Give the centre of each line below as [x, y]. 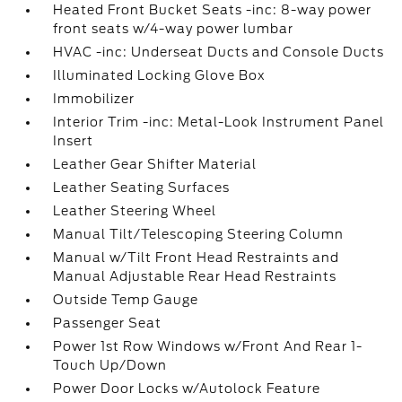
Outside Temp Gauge [126, 300]
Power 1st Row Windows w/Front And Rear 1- [208, 346]
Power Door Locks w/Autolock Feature [187, 389]
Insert [74, 141]
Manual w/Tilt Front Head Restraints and [197, 258]
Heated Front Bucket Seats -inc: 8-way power [213, 10]
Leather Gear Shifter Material [155, 164]
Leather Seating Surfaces [142, 188]
